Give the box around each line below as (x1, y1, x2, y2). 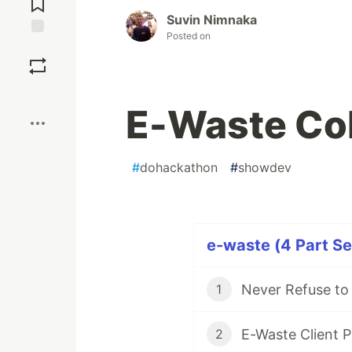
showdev (238, 159, 291, 176)
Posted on (167, 30, 211, 42)
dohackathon (140, 159, 218, 176)
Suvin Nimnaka (167, 12, 257, 28)
